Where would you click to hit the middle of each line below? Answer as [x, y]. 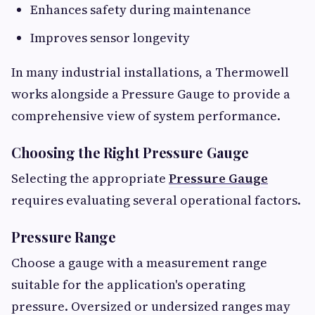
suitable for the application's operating [128, 285]
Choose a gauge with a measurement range [139, 263]
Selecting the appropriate [90, 179]
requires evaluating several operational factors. [156, 200]
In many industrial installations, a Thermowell [150, 72]
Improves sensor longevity [110, 38]
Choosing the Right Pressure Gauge [130, 153]
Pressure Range [64, 237]
